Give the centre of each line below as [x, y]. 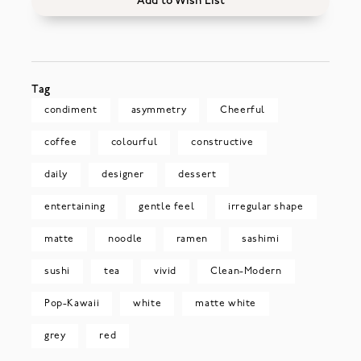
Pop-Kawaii [72, 303]
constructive [222, 142]
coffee [60, 142]
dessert [197, 174]
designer [123, 174]
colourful [134, 142]
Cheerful [243, 110]
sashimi [260, 239]
